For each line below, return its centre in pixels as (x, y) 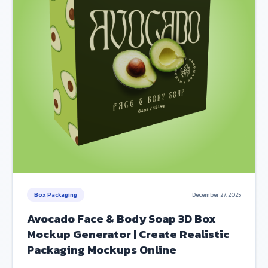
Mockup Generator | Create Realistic (128, 234)
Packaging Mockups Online (102, 250)
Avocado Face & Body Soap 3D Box (121, 219)
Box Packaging (56, 195)
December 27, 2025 (217, 195)
